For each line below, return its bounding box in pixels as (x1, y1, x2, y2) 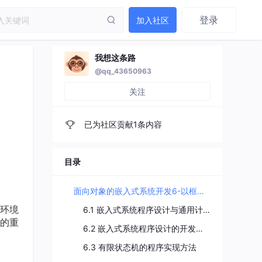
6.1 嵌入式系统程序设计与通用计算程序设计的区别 (203, 205, 210, 215)
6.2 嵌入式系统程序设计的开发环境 (196, 223, 203, 233)
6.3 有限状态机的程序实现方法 (83, 242, 196, 252)
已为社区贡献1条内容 (82, 119, 162, 129)
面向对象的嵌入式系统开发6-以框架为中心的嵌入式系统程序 (197, 186, 204, 196)
